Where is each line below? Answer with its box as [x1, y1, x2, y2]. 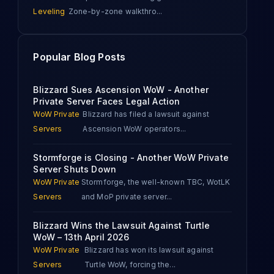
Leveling [33, 7, 65, 16]
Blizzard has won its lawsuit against [84, 245, 214, 254]
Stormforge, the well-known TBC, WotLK [81, 177, 231, 187]
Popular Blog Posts [33, 51, 126, 63]
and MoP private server [81, 192, 167, 201]
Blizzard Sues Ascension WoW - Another [33, 84, 209, 95]
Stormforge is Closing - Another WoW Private [33, 152, 229, 163]
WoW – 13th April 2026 [33, 232, 130, 242]
